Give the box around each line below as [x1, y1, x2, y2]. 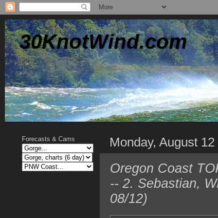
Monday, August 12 [109, 135, 215, 149]
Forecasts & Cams [22, 135, 75, 143]
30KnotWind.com [19, 30, 187, 53]
